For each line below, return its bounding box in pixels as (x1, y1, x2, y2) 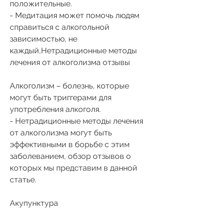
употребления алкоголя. (10, 104, 101, 114)
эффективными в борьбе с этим (10, 139, 130, 149)
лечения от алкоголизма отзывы (10, 57, 130, 67)
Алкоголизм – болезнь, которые (10, 81, 129, 90)
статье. (10, 175, 36, 184)
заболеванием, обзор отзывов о (10, 151, 131, 161)
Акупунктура (10, 198, 58, 208)
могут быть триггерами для (10, 92, 111, 102)
